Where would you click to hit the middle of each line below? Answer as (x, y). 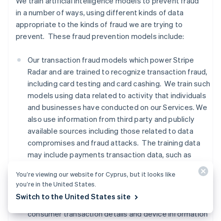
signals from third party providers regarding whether (117, 202)
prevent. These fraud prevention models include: (100, 36)
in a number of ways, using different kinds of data (100, 12)
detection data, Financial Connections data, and (109, 190)
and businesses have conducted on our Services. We (117, 107)
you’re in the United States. (56, 184)
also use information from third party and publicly (111, 119)
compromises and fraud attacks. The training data (114, 143)
